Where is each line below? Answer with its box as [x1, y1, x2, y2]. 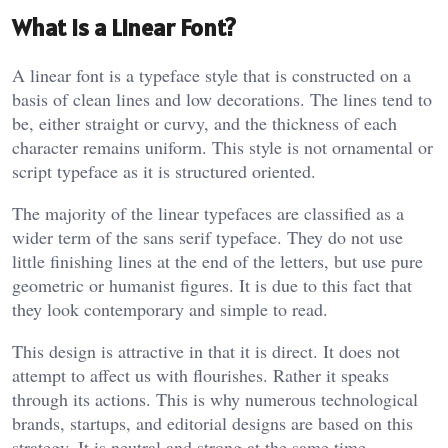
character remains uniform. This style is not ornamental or [12, 135, 433, 160]
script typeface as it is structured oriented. [12, 159, 316, 184]
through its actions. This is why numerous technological [12, 387, 418, 412]
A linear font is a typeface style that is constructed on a [12, 63, 411, 88]
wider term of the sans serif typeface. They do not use [12, 225, 403, 250]
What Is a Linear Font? [12, 12, 236, 44]
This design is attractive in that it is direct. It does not [12, 339, 400, 364]
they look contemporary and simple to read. [12, 297, 328, 322]
